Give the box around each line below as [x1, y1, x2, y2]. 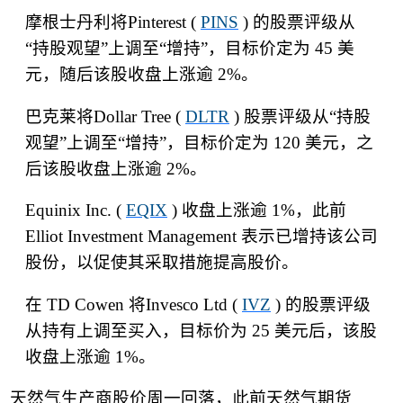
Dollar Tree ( [94, 106, 185, 126]
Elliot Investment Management [25, 227, 241, 246]
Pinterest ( [128, 13, 201, 32]
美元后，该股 [274, 320, 377, 340]
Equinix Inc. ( [25, 201, 126, 220]
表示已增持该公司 [241, 227, 378, 246]
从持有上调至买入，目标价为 [25, 320, 247, 340]
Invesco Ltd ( [146, 294, 242, 314]
